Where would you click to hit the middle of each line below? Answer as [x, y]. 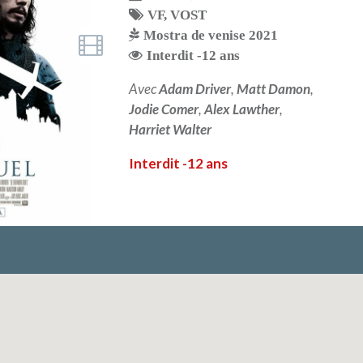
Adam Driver [195, 88]
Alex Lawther [242, 109]
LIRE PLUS [227, 214]
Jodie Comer [164, 109]
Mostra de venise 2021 [211, 34]
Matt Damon [274, 88]
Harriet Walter [171, 129]
